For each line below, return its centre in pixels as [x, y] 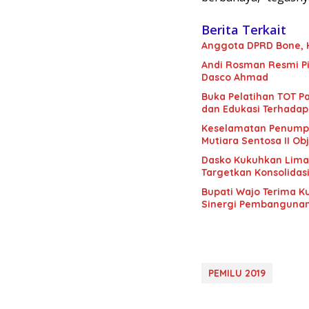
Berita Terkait [244, 29]
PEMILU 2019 [237, 273]
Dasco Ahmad [235, 77]
